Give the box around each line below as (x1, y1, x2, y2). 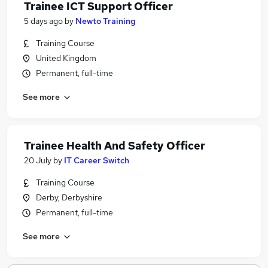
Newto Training (75, 16, 136, 26)
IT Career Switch (64, 155, 129, 166)
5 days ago (24, 16, 63, 26)
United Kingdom (36, 53, 96, 63)
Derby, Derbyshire (36, 192, 102, 203)
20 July (24, 155, 51, 166)
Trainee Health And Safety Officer (24, 139, 205, 153)
